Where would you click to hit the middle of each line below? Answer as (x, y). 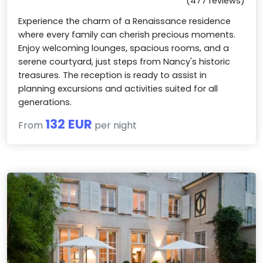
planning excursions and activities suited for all (118, 89)
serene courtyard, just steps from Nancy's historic (124, 62)
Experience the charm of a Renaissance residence (125, 21)
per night (115, 126)
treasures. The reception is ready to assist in (113, 75)
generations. (45, 102)
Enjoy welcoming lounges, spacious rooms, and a (124, 48)
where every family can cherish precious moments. (127, 35)
